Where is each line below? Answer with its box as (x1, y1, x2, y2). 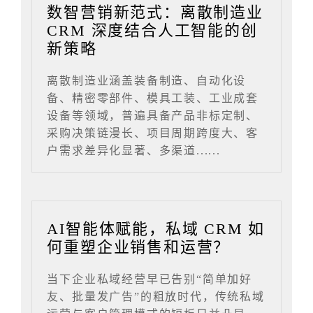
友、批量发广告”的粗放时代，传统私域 (47, 290, 265, 303)
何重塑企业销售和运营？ (47, 238, 231, 256)
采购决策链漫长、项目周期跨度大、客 (47, 126, 259, 139)
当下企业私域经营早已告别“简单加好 (47, 272, 253, 285)
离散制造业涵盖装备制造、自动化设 (47, 74, 247, 87)
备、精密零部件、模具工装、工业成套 (47, 92, 259, 104)
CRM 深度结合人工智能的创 (47, 21, 258, 39)
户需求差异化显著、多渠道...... (47, 144, 221, 156)
